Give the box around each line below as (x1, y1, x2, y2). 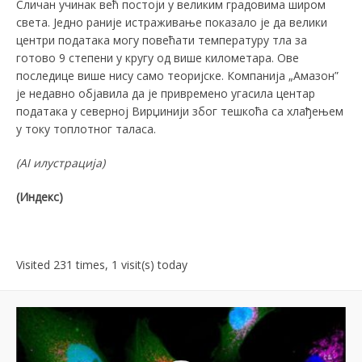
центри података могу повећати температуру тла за (16, 32, 307, 48)
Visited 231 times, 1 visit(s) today (16, 257, 187, 273)
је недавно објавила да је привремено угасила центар (16, 86, 315, 102)
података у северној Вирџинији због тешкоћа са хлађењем (16, 103, 343, 120)
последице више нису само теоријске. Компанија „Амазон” (16, 68, 339, 84)
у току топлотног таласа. (16, 121, 156, 137)
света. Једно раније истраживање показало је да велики (16, 15, 327, 31)
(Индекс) (16, 189, 63, 205)
